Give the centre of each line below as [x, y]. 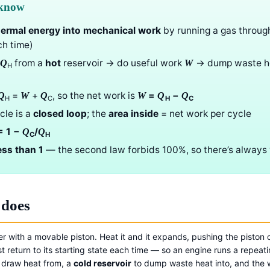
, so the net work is [95, 96]
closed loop [60, 114]
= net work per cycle [205, 114]
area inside [133, 114]
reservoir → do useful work [123, 63]
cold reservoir [102, 263]
